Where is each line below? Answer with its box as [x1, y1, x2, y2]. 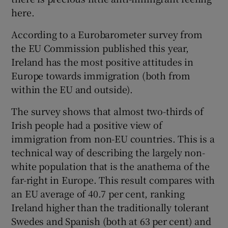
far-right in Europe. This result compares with [11, 173, 215, 187]
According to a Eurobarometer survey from [11, 27, 203, 41]
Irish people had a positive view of [11, 118, 162, 132]
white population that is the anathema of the [11, 159, 210, 173]
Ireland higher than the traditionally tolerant [11, 201, 210, 214]
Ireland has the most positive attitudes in [11, 55, 194, 69]
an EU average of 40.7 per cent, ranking [11, 187, 185, 201]
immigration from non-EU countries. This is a [11, 132, 215, 146]
